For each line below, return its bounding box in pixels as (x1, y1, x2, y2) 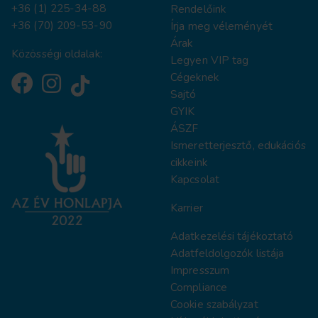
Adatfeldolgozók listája (170, 245, 285, 261)
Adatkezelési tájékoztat (170, 228, 287, 243)
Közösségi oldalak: (11, 45, 102, 61)
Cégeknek (170, 69, 219, 84)
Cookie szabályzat (170, 296, 258, 312)
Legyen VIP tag (170, 52, 249, 67)
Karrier (170, 199, 203, 215)
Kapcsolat (170, 171, 219, 187)
